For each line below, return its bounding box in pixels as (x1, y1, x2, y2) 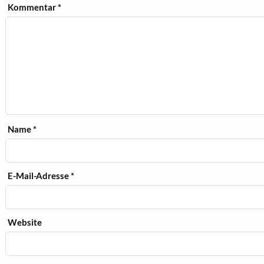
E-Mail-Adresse (8, 170, 71, 181)
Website (8, 217, 42, 228)
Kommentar (8, 2, 58, 13)
